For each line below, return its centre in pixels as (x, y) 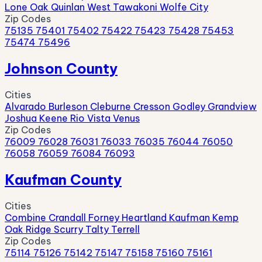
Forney (105, 217)
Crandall (68, 217)
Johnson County (61, 69)
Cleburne (112, 106)
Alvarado (27, 106)
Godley (190, 106)
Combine (27, 217)
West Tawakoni (123, 7)
